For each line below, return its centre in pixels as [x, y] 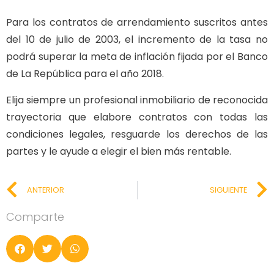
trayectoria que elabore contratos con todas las [137, 117]
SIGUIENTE [228, 190]
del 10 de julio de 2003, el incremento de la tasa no [137, 40]
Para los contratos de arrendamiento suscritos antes [137, 23]
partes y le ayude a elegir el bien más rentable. [119, 151]
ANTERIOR [46, 190]
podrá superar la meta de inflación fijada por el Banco [137, 57]
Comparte [35, 217]
